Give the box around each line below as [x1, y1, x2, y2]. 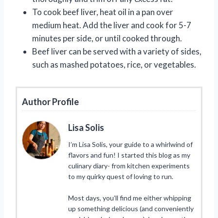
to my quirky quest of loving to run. [68, 172, 173, 181]
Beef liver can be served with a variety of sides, [32, 46, 201, 56]
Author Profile [22, 96, 79, 107]
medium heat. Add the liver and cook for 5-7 [32, 19, 191, 30]
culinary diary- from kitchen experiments [68, 161, 190, 170]
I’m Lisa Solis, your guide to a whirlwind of [68, 140, 193, 148]
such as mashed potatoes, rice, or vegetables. [32, 59, 196, 70]
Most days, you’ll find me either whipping [68, 193, 191, 202]
